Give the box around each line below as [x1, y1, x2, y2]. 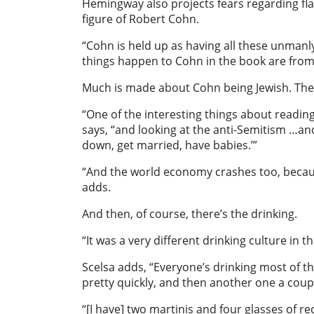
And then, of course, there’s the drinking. [82, 206, 297, 222]
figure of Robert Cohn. [82, 11, 199, 27]
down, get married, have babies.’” [82, 137, 257, 153]
